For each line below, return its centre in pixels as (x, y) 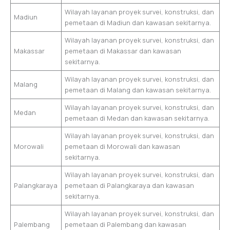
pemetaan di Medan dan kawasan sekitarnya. (137, 118)
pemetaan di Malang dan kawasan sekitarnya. (138, 90)
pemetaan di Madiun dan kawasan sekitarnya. (138, 23)
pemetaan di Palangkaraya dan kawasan (130, 186)
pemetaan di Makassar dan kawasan (123, 51)
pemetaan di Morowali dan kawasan (123, 147)
